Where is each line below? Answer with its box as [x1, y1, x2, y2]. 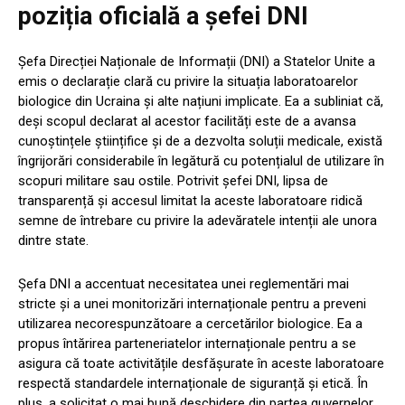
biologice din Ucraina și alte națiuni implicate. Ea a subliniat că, [18, 93, 383, 110]
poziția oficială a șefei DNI [18, 2, 308, 32]
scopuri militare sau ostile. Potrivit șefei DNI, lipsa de [18, 173, 328, 190]
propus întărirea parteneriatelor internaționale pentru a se [18, 335, 356, 353]
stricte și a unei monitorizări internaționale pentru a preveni [18, 296, 366, 313]
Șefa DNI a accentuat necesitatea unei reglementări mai [18, 276, 349, 293]
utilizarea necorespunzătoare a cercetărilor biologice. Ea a [18, 316, 363, 333]
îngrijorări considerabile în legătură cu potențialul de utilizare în [18, 153, 384, 170]
